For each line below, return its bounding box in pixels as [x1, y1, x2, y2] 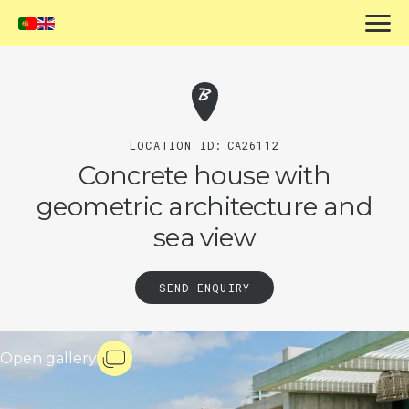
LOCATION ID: [130, 137, 223, 152]
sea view [152, 221, 257, 253]
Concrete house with [78, 159, 331, 191]
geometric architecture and [36, 190, 373, 222]
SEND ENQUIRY [158, 279, 251, 295]
